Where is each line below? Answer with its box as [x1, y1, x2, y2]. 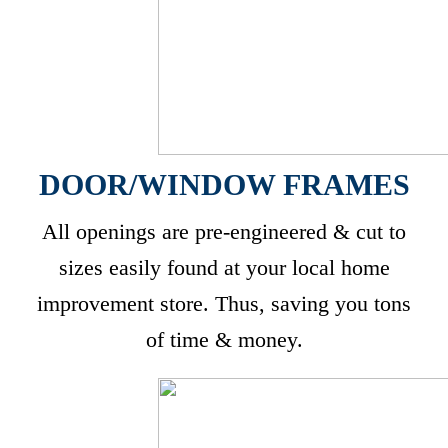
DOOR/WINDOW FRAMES [38, 168, 410, 201]
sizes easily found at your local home [58, 255, 390, 280]
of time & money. [145, 327, 303, 352]
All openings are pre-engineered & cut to [42, 219, 406, 244]
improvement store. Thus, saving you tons [37, 291, 411, 316]
